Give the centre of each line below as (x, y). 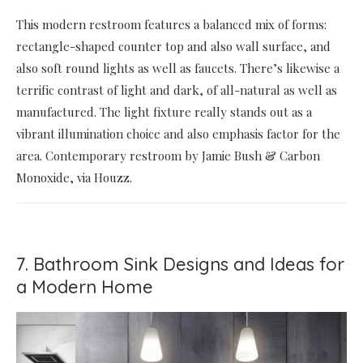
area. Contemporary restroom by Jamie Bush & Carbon (168, 155)
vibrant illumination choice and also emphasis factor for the (178, 133)
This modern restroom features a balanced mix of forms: (171, 24)
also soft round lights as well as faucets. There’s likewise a (178, 68)
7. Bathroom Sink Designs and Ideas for (180, 264)
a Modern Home (85, 286)
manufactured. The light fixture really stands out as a (164, 111)
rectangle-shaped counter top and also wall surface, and (173, 46)
